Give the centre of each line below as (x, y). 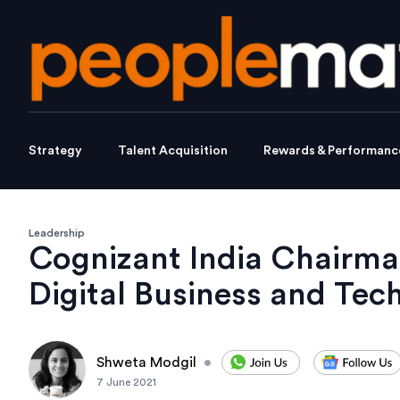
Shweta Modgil (146, 363)
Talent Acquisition (173, 151)
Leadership (57, 233)
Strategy (55, 151)
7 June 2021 (126, 383)
